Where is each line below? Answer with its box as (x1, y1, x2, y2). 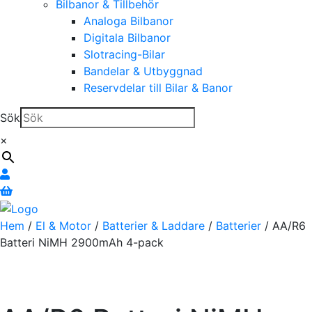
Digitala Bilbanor (84, 30, 171, 45)
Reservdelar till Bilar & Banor (84, 80, 233, 95)
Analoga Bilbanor (84, 13, 173, 28)
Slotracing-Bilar (84, 47, 165, 61)
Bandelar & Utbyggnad (84, 63, 203, 78)
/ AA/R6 (261, 218, 306, 233)
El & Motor (36, 218, 91, 233)
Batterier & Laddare (102, 218, 205, 233)
